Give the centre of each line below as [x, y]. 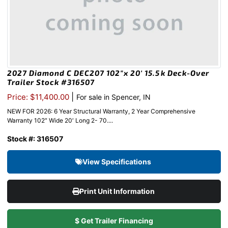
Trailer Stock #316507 [51, 82]
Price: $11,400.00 [39, 97]
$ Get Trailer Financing [114, 221]
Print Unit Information [118, 191]
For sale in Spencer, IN [113, 97]
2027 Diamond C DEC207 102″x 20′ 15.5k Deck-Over [108, 73]
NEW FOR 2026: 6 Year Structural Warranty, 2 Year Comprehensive [101, 111]
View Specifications [118, 162]
